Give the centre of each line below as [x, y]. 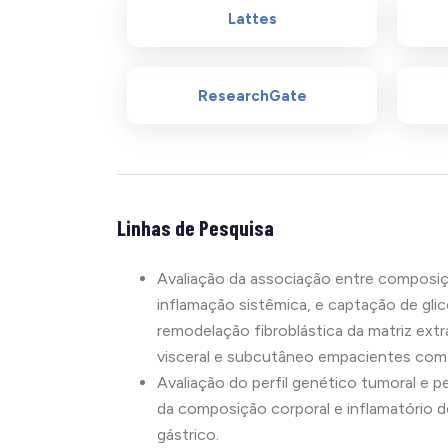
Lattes [252, 18]
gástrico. [188, 434]
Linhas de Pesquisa [195, 227]
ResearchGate [252, 95]
